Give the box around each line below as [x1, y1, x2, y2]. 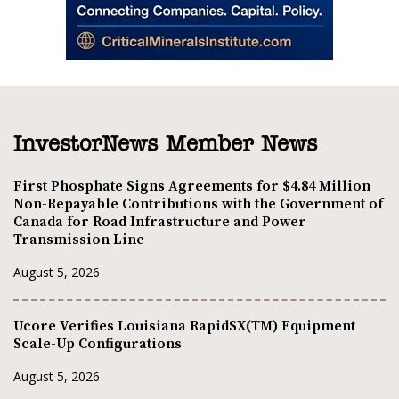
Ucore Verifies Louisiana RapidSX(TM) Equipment [13, 316, 355, 335]
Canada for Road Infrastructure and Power [13, 213, 306, 232]
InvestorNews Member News [13, 134, 317, 157]
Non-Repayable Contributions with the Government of [13, 195, 383, 214]
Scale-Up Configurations [13, 334, 182, 353]
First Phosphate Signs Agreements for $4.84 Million [13, 177, 370, 196]
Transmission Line [13, 231, 144, 249]
